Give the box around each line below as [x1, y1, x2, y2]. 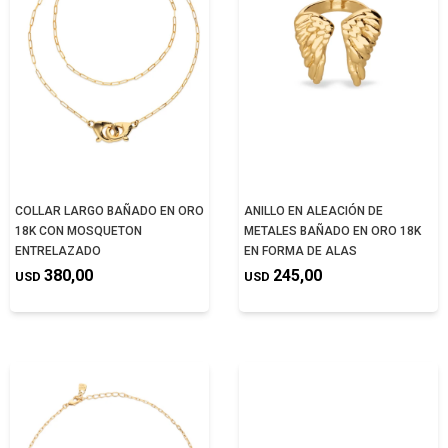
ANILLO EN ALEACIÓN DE [244, 204, 383, 218]
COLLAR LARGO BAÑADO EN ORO [15, 204, 204, 218]
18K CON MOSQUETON [15, 224, 142, 238]
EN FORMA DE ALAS [244, 244, 357, 258]
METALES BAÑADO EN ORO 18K [244, 224, 421, 238]
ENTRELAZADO [15, 244, 101, 258]
